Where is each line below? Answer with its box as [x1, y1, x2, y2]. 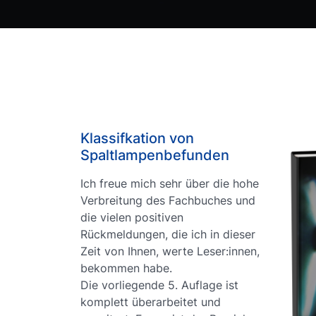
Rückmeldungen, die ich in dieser [80, 227, 255, 241]
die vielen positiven [80, 210, 183, 224]
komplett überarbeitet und [80, 295, 221, 309]
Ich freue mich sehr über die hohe [80, 176, 259, 190]
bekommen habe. [80, 261, 172, 275]
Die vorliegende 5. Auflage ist [80, 278, 238, 292]
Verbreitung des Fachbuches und [80, 193, 255, 207]
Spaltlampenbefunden [80, 147, 229, 164]
